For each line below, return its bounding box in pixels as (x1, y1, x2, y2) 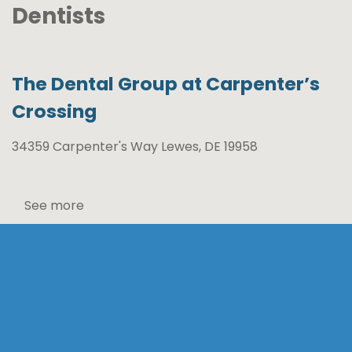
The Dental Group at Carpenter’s (12, 71, 320, 97)
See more (24, 196, 84, 214)
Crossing (12, 98, 97, 124)
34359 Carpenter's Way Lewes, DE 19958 (12, 137, 258, 156)
